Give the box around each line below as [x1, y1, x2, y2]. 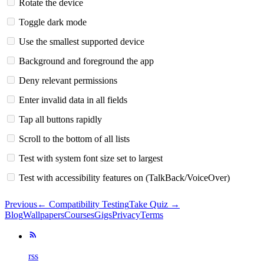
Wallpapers [23, 209, 64, 220]
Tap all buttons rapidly [19, 114, 102, 124]
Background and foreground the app [19, 55, 154, 66]
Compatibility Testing [49, 199, 129, 209]
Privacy [112, 209, 140, 220]
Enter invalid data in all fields [19, 94, 127, 105]
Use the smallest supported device [19, 36, 144, 47]
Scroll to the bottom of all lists [19, 133, 130, 144]
